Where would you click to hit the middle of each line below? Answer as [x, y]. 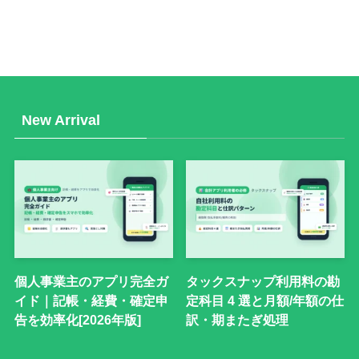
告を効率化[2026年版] [77, 319]
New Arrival [61, 121]
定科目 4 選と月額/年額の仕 [265, 300]
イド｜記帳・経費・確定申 [91, 300]
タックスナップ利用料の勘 [263, 281]
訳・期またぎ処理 [238, 319]
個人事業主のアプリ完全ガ [91, 281]
